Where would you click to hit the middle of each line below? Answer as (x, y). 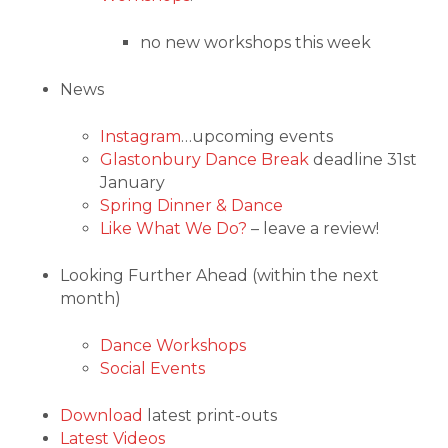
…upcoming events (257, 137)
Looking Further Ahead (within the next (219, 276)
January (132, 183)
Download (101, 416)
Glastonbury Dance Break (204, 160)
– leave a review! (313, 229)
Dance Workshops (173, 346)
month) (90, 299)
